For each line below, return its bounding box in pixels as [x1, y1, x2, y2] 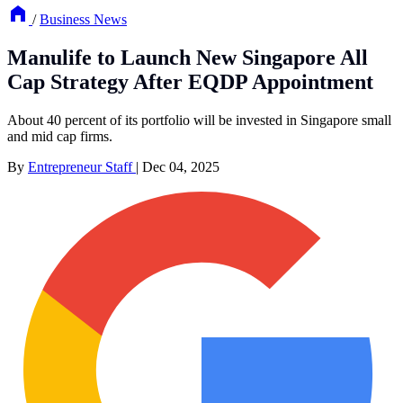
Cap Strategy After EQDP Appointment [7, 70, 373, 94]
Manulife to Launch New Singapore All [7, 46, 368, 70]
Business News [40, 12, 127, 28]
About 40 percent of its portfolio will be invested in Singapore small [7, 112, 391, 128]
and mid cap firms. [7, 129, 112, 144]
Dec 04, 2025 [142, 159, 219, 175]
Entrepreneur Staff [28, 159, 136, 175]
